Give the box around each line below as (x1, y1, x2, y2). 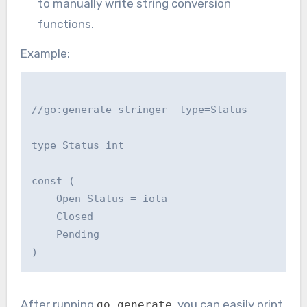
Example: (20, 46, 70, 60)
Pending (31, 228, 99, 241)
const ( (31, 175, 75, 188)
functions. (38, 16, 95, 31)
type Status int (31, 139, 124, 152)
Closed (31, 210, 93, 223)
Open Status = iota (31, 193, 167, 206)
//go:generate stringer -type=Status (31, 103, 247, 116)
